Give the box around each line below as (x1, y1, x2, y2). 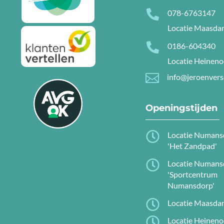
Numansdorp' (167, 180, 215, 190)
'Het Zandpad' (167, 140, 217, 150)
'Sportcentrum (167, 169, 218, 179)
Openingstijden (145, 102, 218, 113)
